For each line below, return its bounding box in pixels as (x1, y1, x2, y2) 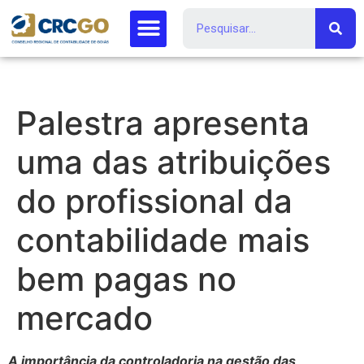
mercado (16, 298, 153, 338)
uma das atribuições (16, 142, 331, 182)
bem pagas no (16, 259, 236, 299)
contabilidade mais (16, 220, 310, 260)
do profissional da (16, 181, 292, 221)
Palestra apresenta (16, 103, 310, 143)
